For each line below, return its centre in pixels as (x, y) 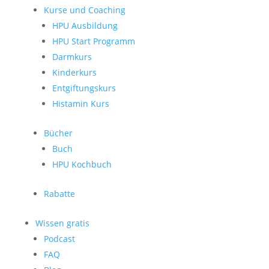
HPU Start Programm (93, 41)
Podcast (59, 239)
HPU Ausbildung (85, 26)
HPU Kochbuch (82, 164)
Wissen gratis (62, 223)
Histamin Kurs (80, 104)
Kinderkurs (74, 72)
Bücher (58, 133)
